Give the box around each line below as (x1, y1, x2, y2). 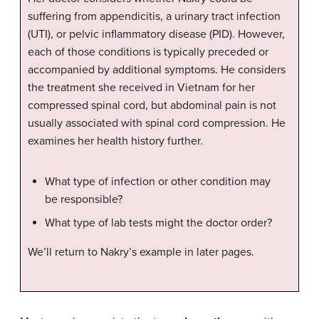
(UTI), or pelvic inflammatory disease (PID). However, (28, 27, 285, 42)
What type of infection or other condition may (45, 174, 271, 189)
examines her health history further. (28, 134, 203, 149)
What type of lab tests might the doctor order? (45, 216, 272, 231)
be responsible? (45, 192, 122, 207)
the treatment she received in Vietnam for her (28, 80, 255, 95)
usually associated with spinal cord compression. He (28, 116, 286, 131)
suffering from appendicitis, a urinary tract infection (28, 9, 281, 24)
